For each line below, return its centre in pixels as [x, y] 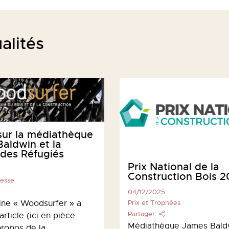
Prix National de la [174, 167]
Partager [141, 214]
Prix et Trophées [154, 202]
